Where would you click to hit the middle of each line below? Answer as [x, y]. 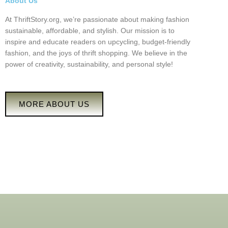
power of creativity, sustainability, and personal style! [89, 64]
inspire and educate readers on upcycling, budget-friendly [98, 42]
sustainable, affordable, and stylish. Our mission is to [90, 31]
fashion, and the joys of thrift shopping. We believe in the [96, 53]
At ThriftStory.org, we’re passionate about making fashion [97, 20]
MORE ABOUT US [54, 104]
